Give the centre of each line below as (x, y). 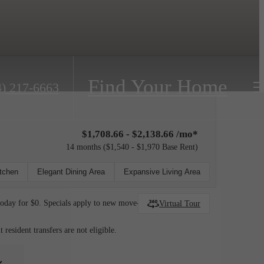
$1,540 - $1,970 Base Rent (151, 147)
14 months (83, 147)
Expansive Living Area (162, 172)
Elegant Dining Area (71, 172)
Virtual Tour (180, 204)
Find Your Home (158, 87)
